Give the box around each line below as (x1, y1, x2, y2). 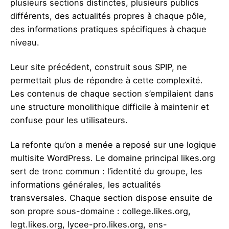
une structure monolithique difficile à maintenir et (10, 101, 209, 112)
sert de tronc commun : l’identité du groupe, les (10, 166, 202, 176)
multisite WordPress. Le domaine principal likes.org (10, 153, 215, 163)
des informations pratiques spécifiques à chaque (10, 24, 207, 34)
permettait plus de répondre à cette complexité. (10, 75, 203, 85)
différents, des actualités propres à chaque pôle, (10, 10, 207, 21)
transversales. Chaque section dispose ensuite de (10, 193, 213, 203)
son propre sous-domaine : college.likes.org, (10, 206, 191, 216)
